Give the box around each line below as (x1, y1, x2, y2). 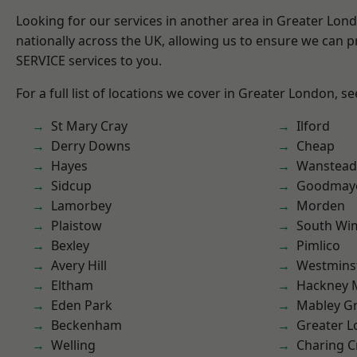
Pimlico (296, 237, 340, 254)
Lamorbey (51, 197, 112, 214)
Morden (296, 197, 345, 214)
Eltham (51, 277, 93, 294)
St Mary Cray (51, 117, 127, 135)
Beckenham (51, 316, 122, 334)
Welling (51, 336, 96, 354)
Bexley (51, 237, 89, 254)
